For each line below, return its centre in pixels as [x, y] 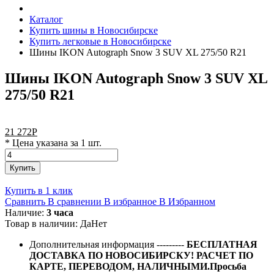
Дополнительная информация [93, 244]
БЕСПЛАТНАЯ [222, 244]
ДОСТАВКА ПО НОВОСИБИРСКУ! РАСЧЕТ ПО [141, 255]
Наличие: [26, 212]
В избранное [130, 201]
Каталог [46, 19]
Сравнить [25, 201]
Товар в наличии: [43, 223]
